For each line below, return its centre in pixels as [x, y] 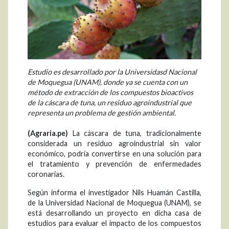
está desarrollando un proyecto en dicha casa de [114, 213]
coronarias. [46, 174]
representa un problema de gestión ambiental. [102, 113]
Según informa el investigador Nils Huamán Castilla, [114, 193]
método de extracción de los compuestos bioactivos [110, 93]
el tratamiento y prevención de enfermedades [114, 164]
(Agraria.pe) [48, 133]
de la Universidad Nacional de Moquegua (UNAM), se [114, 203]
